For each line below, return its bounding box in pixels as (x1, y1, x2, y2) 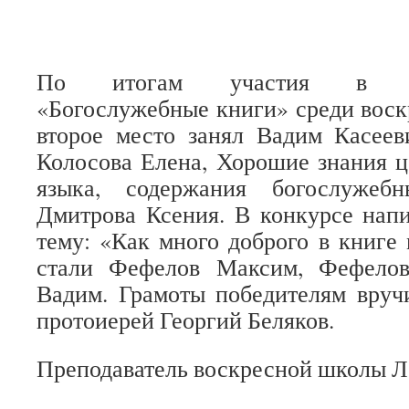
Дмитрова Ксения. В (37, 198, 260, 229)
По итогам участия (37, 66, 356, 97)
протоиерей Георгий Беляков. (37, 304, 334, 335)
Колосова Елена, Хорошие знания (37, 145, 387, 176)
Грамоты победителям (118, 278, 347, 309)
